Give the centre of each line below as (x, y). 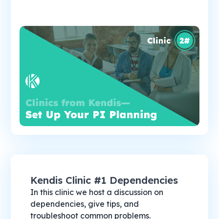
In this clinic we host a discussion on (97, 192)
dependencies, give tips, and (85, 204)
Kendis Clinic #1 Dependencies (104, 180)
